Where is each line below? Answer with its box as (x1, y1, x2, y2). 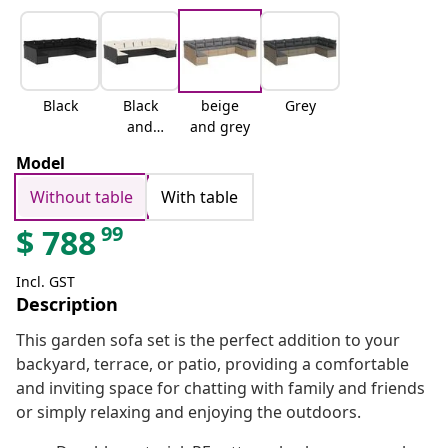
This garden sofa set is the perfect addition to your (16, 329, 400, 352)
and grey (190, 117, 250, 137)
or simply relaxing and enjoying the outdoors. (16, 401, 361, 424)
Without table (30, 186, 133, 209)
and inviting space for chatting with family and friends (16, 377, 425, 400)
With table (161, 186, 238, 209)
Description (16, 292, 118, 317)
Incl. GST (16, 272, 75, 292)
